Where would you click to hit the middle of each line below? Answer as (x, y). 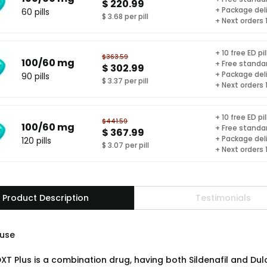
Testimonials (223, 198)
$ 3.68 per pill (125, 16)
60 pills (35, 12)
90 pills (35, 76)
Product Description (45, 198)
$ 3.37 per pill (125, 80)
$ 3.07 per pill (126, 145)
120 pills (36, 140)
